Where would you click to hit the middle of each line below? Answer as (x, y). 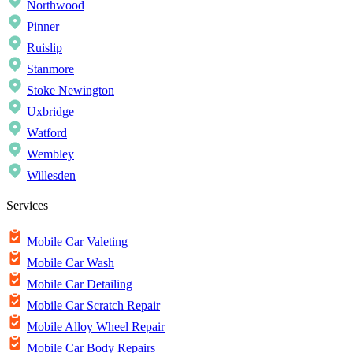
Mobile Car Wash (71, 263)
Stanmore (50, 69)
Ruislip (45, 47)
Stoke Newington (71, 90)
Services (27, 206)
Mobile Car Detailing (80, 284)
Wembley (50, 154)
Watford (47, 132)
